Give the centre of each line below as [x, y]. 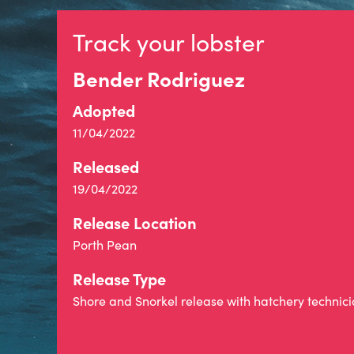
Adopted [104, 110]
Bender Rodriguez [159, 78]
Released [106, 166]
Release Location [135, 222]
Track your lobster [169, 42]
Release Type [119, 279]
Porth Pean [105, 245]
